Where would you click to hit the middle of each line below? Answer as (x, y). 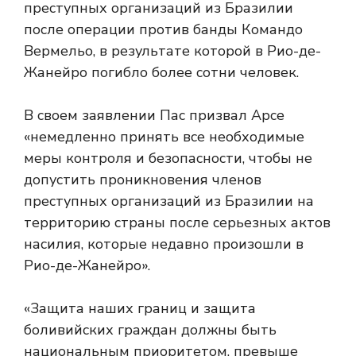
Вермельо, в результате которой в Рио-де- (172, 51)
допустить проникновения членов (143, 180)
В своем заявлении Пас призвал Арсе (154, 115)
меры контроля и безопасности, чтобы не (168, 158)
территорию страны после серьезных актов (177, 222)
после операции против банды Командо (163, 29)
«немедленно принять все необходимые (164, 137)
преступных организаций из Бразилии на (169, 201)
